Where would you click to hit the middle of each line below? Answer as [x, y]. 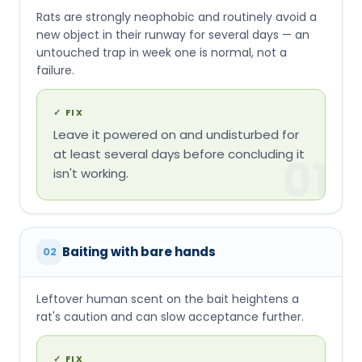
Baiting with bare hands [139, 251]
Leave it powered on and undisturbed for [176, 134]
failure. [55, 70]
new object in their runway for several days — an [173, 34]
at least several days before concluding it [179, 154]
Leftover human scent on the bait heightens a [168, 299]
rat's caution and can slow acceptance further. [170, 316]
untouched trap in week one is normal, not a [162, 52]
